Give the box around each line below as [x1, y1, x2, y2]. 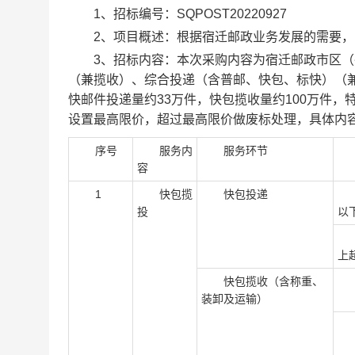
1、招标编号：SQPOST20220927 [68, 7, 287, 21]
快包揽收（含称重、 [201, 275, 323, 288]
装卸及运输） [201, 292, 268, 305]
